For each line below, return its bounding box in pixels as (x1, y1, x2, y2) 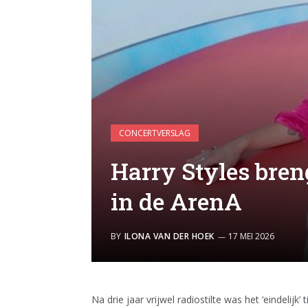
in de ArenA (111, 185, 242, 217)
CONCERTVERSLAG (119, 126, 190, 139)
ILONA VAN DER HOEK (124, 230, 214, 242)
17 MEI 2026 (228, 230, 274, 242)
